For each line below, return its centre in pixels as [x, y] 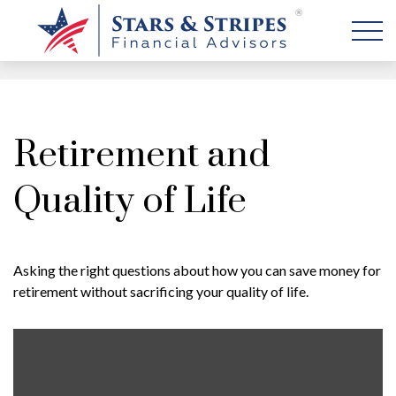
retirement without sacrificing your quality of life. [161, 291]
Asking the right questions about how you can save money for [197, 270]
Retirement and [141, 156]
